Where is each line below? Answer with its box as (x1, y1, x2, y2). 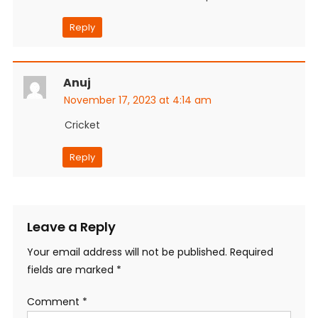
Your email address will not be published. (26, 244, 227, 259)
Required (229, 244, 273, 259)
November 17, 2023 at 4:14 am (63, 92, 212, 107)
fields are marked (26, 262, 116, 277)
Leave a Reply (26, 217, 116, 236)
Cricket (64, 117, 100, 132)
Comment (26, 294, 82, 309)
